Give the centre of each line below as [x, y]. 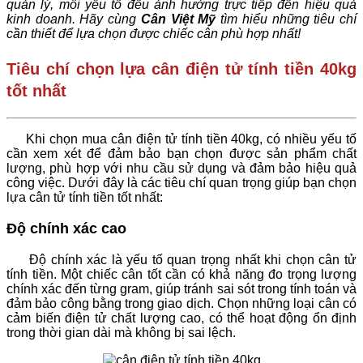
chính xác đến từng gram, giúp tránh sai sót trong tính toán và [181, 289]
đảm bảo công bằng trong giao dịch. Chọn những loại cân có [181, 304]
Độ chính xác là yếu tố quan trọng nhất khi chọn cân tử [193, 260]
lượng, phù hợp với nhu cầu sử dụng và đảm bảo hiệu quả [181, 168]
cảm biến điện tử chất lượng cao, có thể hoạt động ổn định [181, 318]
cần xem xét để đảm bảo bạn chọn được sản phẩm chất [181, 153]
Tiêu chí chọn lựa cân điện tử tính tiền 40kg [181, 68]
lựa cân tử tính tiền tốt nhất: [85, 197]
